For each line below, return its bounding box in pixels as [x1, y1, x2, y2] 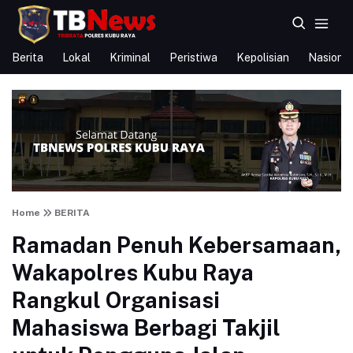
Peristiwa [169, 51, 217, 64]
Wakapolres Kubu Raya [12, 259, 254, 286]
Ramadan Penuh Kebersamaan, [12, 232, 341, 258]
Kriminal [110, 51, 150, 64]
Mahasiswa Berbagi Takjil [12, 314, 281, 341]
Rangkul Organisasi [12, 287, 220, 314]
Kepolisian [236, 51, 289, 64]
